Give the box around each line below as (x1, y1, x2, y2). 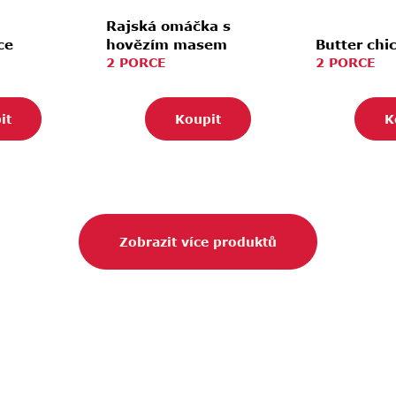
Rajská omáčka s (105, 17, 231, 34)
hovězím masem (105, 35, 227, 52)
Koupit (174, 110, 221, 126)
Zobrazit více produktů (119, 234, 277, 250)
